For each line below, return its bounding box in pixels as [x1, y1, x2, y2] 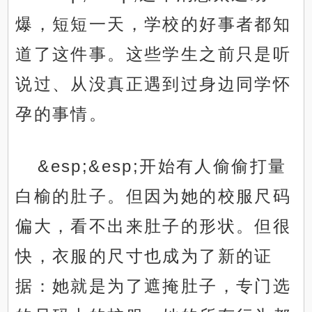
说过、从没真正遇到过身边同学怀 [15, 75, 292, 94]
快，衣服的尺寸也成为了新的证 [15, 247, 273, 266]
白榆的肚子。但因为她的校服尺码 [15, 187, 292, 206]
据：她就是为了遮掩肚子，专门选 [15, 276, 292, 296]
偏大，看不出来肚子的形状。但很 [15, 217, 292, 236]
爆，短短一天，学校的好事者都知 [15, 15, 292, 34]
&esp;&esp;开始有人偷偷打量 [38, 157, 287, 176]
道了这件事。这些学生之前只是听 [15, 45, 292, 64]
